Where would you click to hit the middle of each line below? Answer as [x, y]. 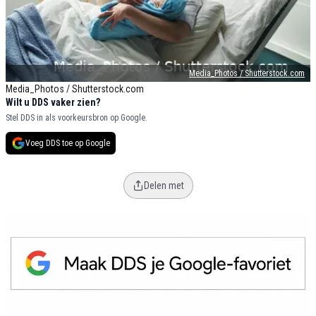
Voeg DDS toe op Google [68, 144]
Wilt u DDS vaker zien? [53, 103]
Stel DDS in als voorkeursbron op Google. [77, 118]
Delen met [164, 186]
